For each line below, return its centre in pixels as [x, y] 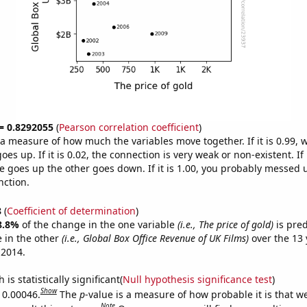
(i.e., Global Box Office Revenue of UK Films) [155, 238]
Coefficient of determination [71, 210]
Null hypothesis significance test [197, 279]
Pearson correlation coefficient [128, 127]
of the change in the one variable [99, 224]
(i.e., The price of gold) [225, 224]
